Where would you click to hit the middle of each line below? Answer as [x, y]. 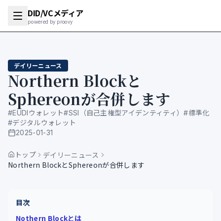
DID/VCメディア [55, 13]
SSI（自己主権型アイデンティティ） [126, 113]
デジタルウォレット [44, 123]
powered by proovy [50, 21]
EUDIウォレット [38, 113]
